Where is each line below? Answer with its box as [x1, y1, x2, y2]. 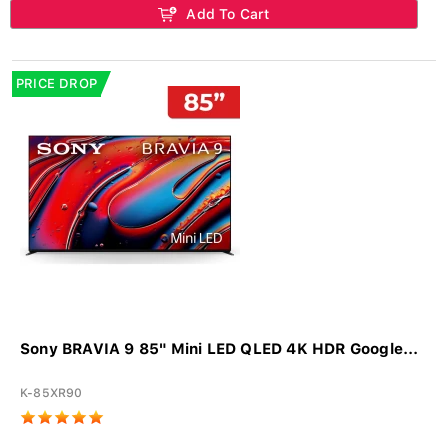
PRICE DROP [16, 75, 97, 91]
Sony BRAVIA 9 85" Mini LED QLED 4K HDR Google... [20, 339, 419, 358]
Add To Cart [182, 5, 270, 22]
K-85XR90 [20, 385, 83, 400]
